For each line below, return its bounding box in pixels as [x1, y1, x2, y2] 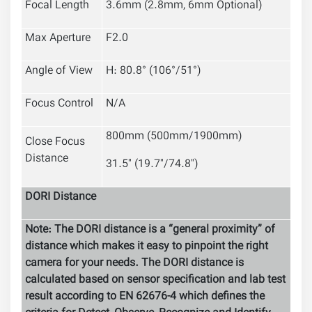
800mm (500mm [106, 128, 189, 146]
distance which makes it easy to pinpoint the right [25, 238, 268, 256]
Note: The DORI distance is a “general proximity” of [25, 221, 275, 240]
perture [56, 30, 91, 48]
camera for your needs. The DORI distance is [25, 255, 244, 273]
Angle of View [25, 63, 93, 81]
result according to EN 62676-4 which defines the [25, 288, 265, 306]
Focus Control [25, 95, 93, 114]
